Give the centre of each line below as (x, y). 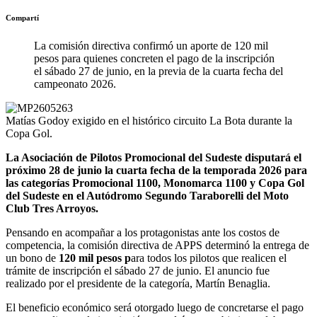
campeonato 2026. (75, 84)
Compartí (22, 18)
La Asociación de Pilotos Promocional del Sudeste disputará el (154, 157)
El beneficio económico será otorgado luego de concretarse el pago (155, 307)
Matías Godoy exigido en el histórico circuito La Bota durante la (149, 121)
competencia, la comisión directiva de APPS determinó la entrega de (157, 245)
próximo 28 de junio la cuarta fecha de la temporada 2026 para (156, 170)
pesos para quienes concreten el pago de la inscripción (154, 58)
